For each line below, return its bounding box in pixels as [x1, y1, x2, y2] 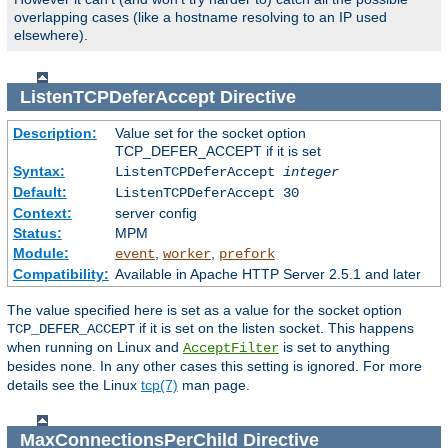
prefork [218, 246, 275, 263]
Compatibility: [12, 266, 109, 283]
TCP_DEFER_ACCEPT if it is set [114, 143, 321, 160]
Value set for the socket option [114, 125, 306, 142]
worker [162, 246, 211, 263]
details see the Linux [7, 377, 141, 394]
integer [282, 164, 339, 181]
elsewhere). [14, 27, 88, 44]
